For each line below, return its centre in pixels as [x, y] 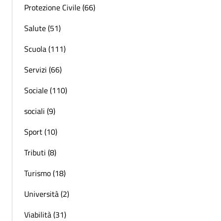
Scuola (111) [45, 49]
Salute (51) [42, 28]
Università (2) [47, 194]
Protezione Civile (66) [60, 7]
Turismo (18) [45, 173]
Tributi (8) [40, 152]
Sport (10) [41, 131]
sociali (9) [40, 111]
